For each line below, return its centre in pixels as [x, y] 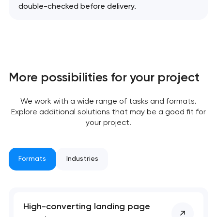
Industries [82, 159]
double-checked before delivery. [77, 6]
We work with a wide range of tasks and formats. [108, 101]
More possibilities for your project [104, 77]
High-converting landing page [87, 207]
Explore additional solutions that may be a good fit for [108, 111]
